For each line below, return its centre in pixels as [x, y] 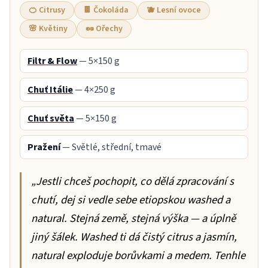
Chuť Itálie [50, 90]
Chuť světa [51, 119]
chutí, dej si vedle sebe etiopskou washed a [131, 200]
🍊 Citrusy [47, 10]
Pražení [44, 147]
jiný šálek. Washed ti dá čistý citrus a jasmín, [134, 237]
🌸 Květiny [48, 29]
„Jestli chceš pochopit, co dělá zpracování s [133, 182]
